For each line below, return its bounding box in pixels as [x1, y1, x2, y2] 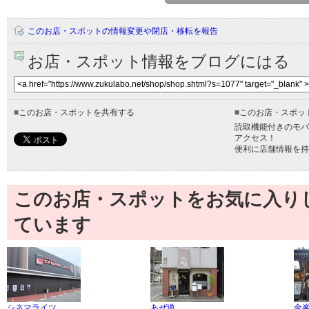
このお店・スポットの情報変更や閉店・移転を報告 [28, 26, 218, 36]
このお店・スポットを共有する [19, 108, 134, 117]
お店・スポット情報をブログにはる [28, 52, 290, 70]
